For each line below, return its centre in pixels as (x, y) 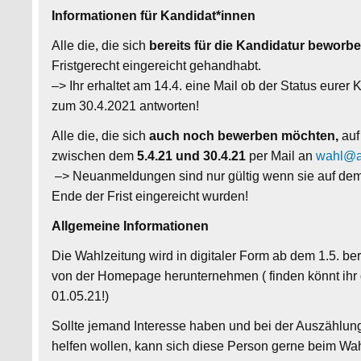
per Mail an (281, 156)
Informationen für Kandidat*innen (154, 15)
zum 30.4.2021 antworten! (126, 106)
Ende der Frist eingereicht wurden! (150, 196)
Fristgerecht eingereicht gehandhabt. (157, 65)
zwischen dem (95, 156)
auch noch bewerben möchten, (244, 135)
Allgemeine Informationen (131, 226)
